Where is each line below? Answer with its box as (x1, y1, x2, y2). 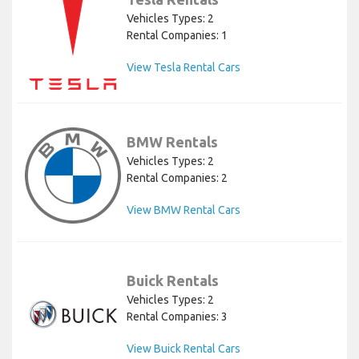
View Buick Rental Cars (127, 341, 240, 355)
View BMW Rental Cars (127, 203, 240, 216)
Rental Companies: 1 (127, 29, 228, 42)
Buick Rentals (127, 272, 219, 288)
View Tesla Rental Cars (127, 61, 240, 75)
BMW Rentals (127, 133, 218, 150)
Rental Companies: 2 (127, 171, 228, 184)
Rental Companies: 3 (127, 309, 228, 323)
